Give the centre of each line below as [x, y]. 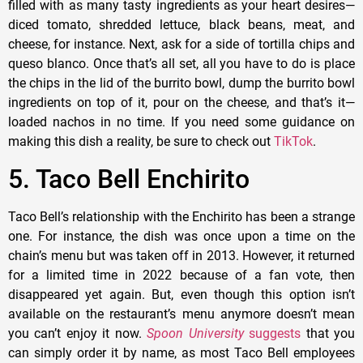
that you [328, 333]
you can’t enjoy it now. [78, 333]
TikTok [293, 142]
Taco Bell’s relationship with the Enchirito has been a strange [181, 216]
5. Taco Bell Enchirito [129, 179]
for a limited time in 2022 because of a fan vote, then [181, 275]
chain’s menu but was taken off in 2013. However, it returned [181, 255]
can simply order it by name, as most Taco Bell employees [181, 352]
